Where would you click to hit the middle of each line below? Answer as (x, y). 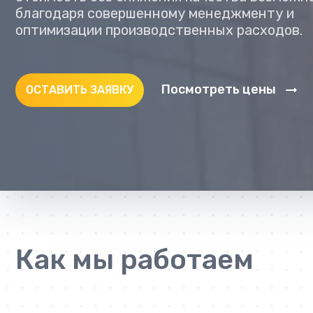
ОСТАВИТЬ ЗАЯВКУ (80, 89)
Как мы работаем (134, 259)
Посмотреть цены (219, 90)
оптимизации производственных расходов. (159, 30)
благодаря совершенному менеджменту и (155, 13)
